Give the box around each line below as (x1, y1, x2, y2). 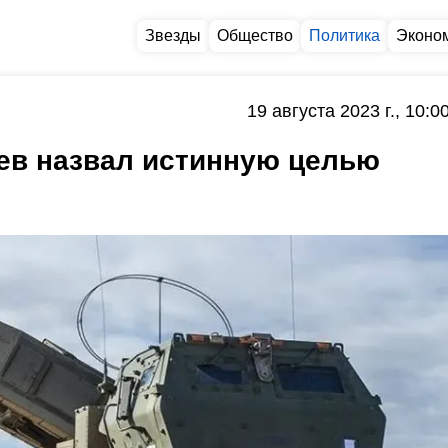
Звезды (145, 27, 201, 44)
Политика (309, 27, 380, 44)
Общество (217, 27, 293, 44)
